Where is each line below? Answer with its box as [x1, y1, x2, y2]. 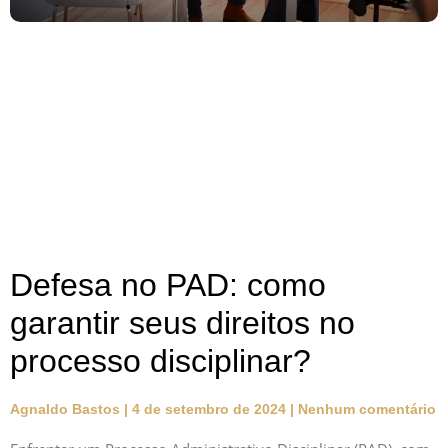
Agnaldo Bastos [10, 400, 124, 417]
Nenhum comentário [294, 400, 436, 417]
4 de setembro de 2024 [128, 400, 290, 417]
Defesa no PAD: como [10, 266, 326, 303]
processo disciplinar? [10, 342, 311, 379]
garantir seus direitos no [10, 304, 355, 341]
